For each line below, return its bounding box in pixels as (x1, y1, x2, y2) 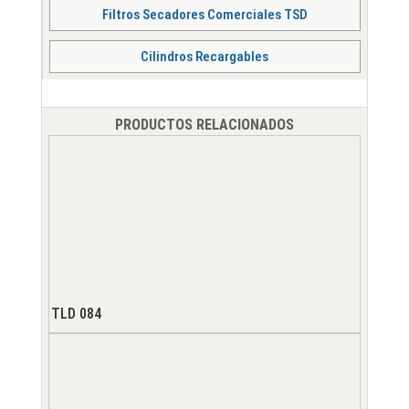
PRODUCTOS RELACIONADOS (114, 116, 294, 134)
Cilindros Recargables (141, 47, 269, 65)
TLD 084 (50, 305, 101, 323)
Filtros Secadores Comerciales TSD (101, 5, 308, 23)
